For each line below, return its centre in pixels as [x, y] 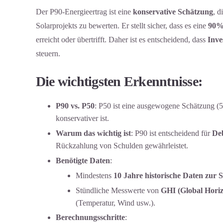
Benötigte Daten [83, 160]
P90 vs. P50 [75, 106]
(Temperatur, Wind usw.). [115, 203]
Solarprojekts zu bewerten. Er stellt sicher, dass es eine [122, 26]
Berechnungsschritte [90, 218]
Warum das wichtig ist [93, 133]
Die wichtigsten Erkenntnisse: [119, 81]
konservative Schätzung [173, 12]
